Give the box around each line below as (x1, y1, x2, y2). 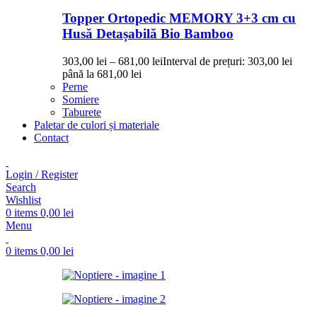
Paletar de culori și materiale (34, 118, 159, 131)
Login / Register (6, 168, 78, 180)
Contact (34, 131, 69, 144)
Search (6, 180, 36, 193)
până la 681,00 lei (62, 67, 142, 80)
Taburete (62, 105, 101, 118)
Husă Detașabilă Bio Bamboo (62, 26, 234, 42)
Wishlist (6, 193, 41, 206)
